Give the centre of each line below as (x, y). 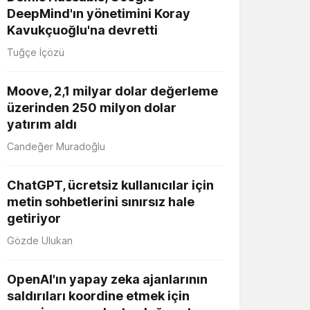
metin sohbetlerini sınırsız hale (101, 201)
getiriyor (34, 218)
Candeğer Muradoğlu (56, 146)
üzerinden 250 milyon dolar (92, 107)
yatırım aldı (42, 124)
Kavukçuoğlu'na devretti (82, 30)
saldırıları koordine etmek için (98, 295)
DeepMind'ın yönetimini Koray (99, 13)
